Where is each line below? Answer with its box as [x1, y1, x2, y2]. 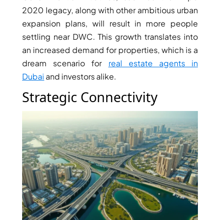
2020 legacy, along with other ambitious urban [22, 4, 198, 15]
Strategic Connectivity [22, 87, 158, 106]
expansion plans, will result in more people [22, 18, 198, 28]
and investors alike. [44, 71, 117, 82]
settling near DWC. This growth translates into [22, 31, 198, 42]
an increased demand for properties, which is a [22, 44, 198, 55]
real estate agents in [108, 57, 198, 68]
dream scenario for [22, 57, 109, 68]
